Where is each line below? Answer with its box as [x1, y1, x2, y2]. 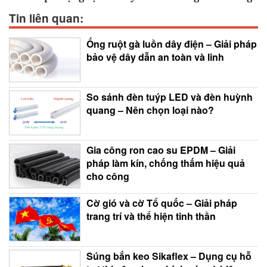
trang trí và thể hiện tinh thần [86, 209, 216, 223]
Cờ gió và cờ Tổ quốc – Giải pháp [86, 196, 237, 210]
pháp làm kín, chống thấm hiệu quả [86, 156, 245, 170]
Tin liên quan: [9, 10, 83, 27]
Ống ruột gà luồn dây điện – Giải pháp [86, 37, 257, 51]
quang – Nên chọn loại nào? [86, 103, 214, 117]
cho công [86, 169, 129, 184]
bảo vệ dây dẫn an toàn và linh [86, 50, 224, 64]
